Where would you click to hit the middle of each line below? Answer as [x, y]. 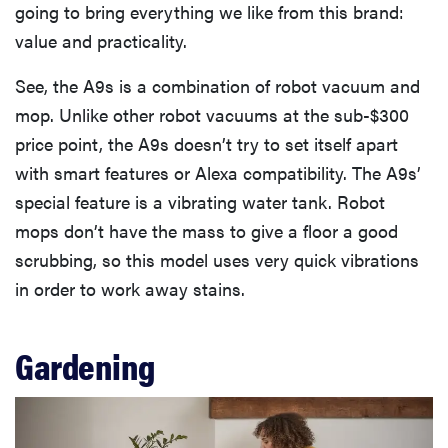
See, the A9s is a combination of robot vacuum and [217, 86]
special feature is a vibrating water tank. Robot [200, 202]
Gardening [85, 365]
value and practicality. [101, 41]
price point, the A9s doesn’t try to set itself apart [206, 144]
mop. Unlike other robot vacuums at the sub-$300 [212, 115]
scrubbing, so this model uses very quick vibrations [217, 260]
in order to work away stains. [130, 289]
